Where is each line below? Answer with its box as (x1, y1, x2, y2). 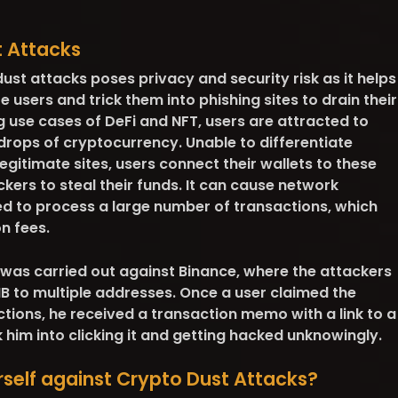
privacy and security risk (134, 68, 319, 89)
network (274, 175, 338, 195)
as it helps (318, 68, 396, 89)
